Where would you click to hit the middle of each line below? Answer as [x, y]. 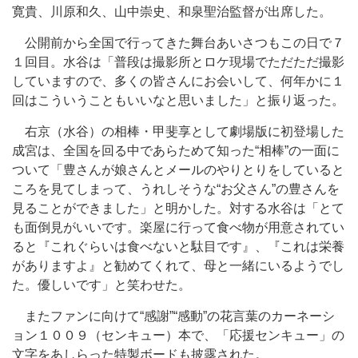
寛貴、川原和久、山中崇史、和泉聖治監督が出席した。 [172, 12]
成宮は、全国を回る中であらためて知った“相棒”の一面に [176, 151]
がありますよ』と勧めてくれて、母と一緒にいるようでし [178, 266]
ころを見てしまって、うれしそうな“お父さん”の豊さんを [176, 189]
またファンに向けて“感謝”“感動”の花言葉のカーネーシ [173, 316]
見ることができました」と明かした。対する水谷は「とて [178, 208]
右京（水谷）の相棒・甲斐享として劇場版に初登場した [178, 131]
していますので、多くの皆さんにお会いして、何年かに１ [178, 81]
